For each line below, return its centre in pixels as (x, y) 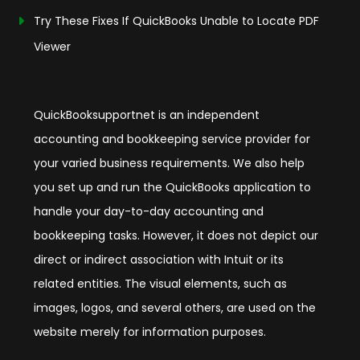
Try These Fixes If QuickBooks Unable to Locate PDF (176, 21)
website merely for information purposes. (150, 332)
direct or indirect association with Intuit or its (159, 260)
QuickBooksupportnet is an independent (147, 115)
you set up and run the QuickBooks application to (172, 188)
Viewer (52, 47)
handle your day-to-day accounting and (149, 212)
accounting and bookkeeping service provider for (172, 139)
